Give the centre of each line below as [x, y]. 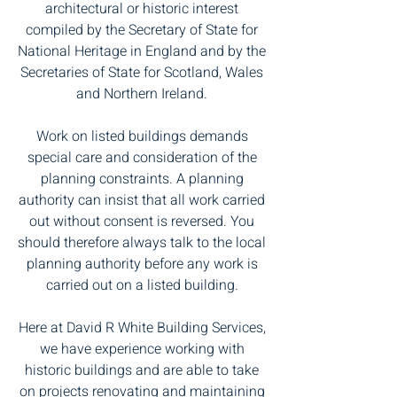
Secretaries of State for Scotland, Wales [142, 73]
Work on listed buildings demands [142, 136]
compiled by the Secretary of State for [142, 30]
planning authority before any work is [142, 264]
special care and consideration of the [142, 158]
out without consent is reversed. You [142, 222]
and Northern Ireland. [142, 94]
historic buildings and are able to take [142, 370]
